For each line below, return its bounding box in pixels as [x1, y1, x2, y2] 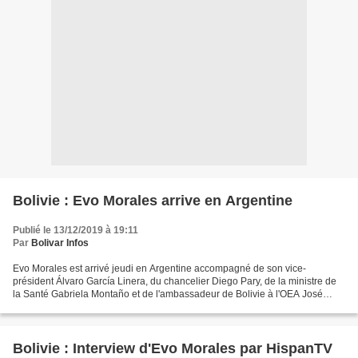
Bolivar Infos [31, 237, 89, 249]
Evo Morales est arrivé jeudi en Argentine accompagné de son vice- [13, 263, 306, 274]
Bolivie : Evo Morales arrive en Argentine [13, 193, 292, 209]
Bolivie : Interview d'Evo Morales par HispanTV [13, 340, 336, 356]
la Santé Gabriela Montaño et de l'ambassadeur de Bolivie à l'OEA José [13, 288, 323, 300]
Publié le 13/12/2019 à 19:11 [13, 225, 138, 236]
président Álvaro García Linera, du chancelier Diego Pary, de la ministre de [13, 276, 336, 287]
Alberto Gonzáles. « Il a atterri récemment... [13, 301, 199, 312]
